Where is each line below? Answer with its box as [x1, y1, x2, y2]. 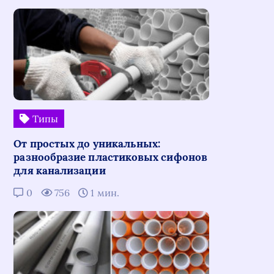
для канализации [13, 164, 106, 177]
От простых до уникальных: [13, 137, 161, 150]
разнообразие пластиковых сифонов [13, 150, 207, 164]
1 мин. [88, 187, 119, 199]
